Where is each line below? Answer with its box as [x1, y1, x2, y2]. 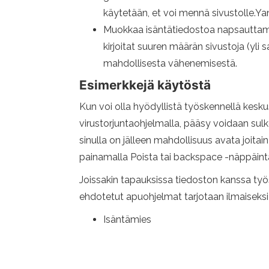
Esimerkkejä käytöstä [79, 77, 211, 92]
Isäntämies [103, 214, 151, 225]
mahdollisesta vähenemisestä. [103, 58, 237, 69]
